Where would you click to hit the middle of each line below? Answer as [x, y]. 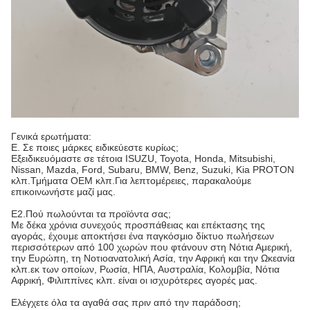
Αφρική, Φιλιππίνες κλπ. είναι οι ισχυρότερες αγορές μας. [134, 280]
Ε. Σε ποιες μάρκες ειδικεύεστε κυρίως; [95, 147]
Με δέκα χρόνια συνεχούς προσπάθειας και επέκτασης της [138, 225]
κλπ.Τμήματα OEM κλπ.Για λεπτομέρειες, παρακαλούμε [131, 180]
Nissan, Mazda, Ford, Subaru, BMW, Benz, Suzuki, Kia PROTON [153, 169]
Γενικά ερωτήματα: [51, 136]
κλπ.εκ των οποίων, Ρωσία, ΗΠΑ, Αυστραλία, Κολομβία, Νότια [145, 269]
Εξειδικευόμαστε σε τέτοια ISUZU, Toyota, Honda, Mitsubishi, [143, 158]
